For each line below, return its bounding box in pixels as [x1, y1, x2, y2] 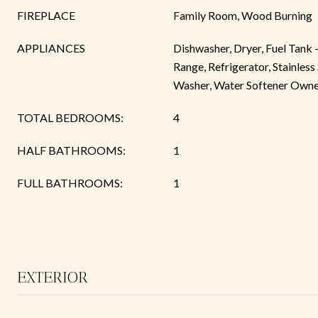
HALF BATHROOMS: [17, 143, 126, 157]
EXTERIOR [17, 268, 88, 287]
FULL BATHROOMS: [17, 176, 123, 190]
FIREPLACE [17, 9, 75, 22]
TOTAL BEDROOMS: [17, 111, 124, 124]
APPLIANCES [17, 41, 85, 55]
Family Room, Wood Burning [173, 9, 312, 22]
